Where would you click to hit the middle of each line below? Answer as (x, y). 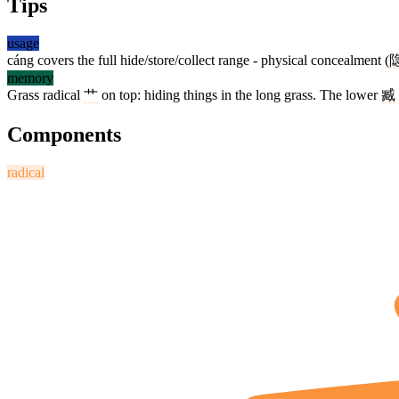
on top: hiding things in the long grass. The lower (240, 95)
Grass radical (45, 95)
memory (30, 78)
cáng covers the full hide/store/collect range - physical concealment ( (198, 61)
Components (64, 135)
